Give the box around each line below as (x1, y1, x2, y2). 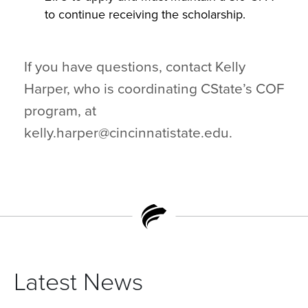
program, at (24, 102, 96, 120)
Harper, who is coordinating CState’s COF (24, 80, 284, 98)
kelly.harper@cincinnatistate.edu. (24, 124, 232, 142)
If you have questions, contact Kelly (24, 58, 245, 76)
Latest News (14, 267, 143, 297)
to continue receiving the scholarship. (45, 7, 245, 22)
